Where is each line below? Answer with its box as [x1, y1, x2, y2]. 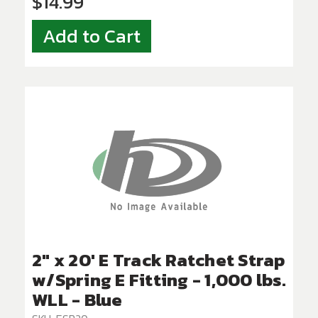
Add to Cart [43, 22, 141, 51]
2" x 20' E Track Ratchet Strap [32, 246, 285, 274]
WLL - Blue [32, 286, 123, 314]
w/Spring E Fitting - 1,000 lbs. [32, 266, 286, 294]
